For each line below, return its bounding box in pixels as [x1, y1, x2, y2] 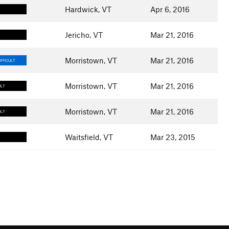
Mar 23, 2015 [150, 132, 195, 142]
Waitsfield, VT [64, 132, 113, 142]
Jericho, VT [64, 30, 103, 39]
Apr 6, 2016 [150, 5, 190, 14]
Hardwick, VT [64, 5, 111, 14]
